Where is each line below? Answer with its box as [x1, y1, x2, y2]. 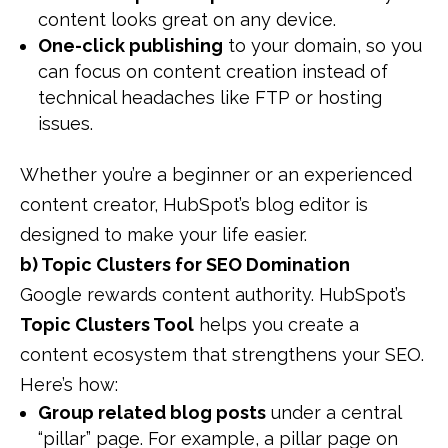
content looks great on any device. [38, 9, 336, 31]
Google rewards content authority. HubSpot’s [20, 284, 406, 306]
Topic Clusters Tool [20, 314, 194, 336]
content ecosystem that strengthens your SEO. [20, 344, 424, 366]
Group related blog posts [38, 402, 266, 424]
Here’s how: [20, 374, 118, 396]
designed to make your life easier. [20, 224, 307, 246]
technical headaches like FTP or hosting [38, 87, 382, 109]
